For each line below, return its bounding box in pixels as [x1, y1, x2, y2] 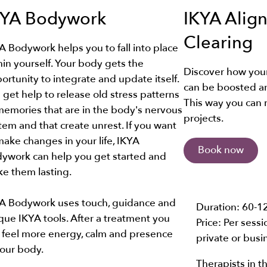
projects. [183, 111, 223, 126]
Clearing [183, 30, 253, 55]
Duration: [195, 200, 242, 214]
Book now [197, 143, 244, 157]
